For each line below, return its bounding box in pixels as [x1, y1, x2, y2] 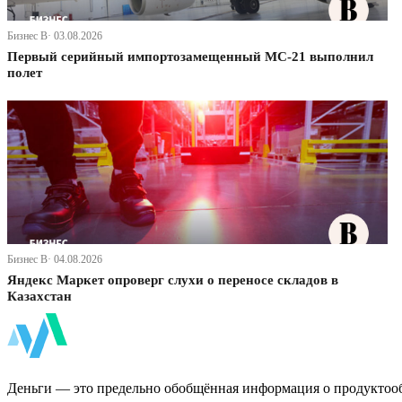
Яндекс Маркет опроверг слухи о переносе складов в [7, 273, 338, 288]
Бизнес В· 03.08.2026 [7, 30, 102, 43]
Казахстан [7, 289, 72, 304]
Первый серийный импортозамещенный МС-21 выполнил [7, 49, 373, 65]
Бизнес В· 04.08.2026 [7, 253, 102, 267]
